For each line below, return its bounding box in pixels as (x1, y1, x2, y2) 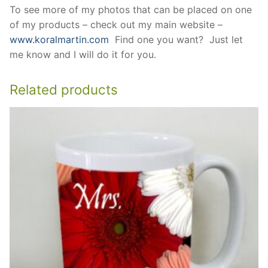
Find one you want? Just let (109, 33, 243, 46)
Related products (10, 81, 118, 98)
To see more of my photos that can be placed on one (10, 4, 252, 16)
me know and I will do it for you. (10, 48, 156, 61)
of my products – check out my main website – (10, 19, 223, 31)
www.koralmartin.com (10, 33, 109, 46)
